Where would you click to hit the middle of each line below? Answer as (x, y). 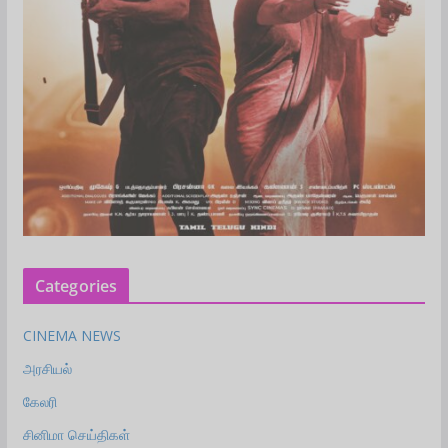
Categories (76, 286)
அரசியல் (47, 369)
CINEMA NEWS (71, 336)
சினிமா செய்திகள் (76, 435)
